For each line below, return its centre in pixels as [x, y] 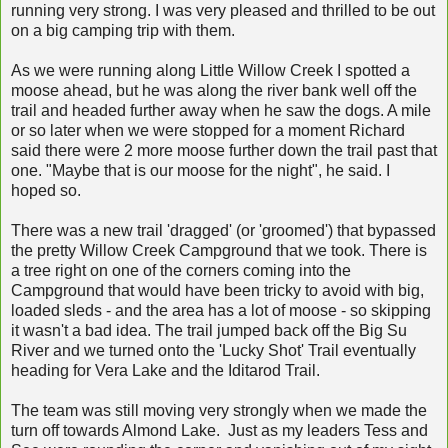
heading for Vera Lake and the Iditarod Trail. [165, 370]
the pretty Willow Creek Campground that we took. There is [219, 250]
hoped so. [46, 190]
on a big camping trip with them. [123, 30]
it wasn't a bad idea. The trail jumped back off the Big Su [209, 330]
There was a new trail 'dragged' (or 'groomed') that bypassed [223, 230]
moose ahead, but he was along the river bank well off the [214, 90]
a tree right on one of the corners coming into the [181, 270]
